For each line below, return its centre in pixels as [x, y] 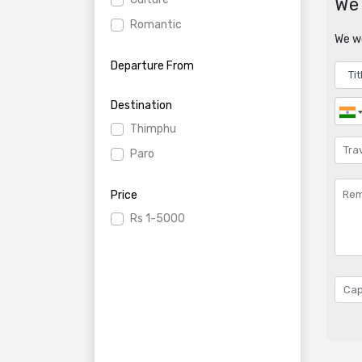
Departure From [152, 66]
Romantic [156, 25]
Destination [141, 105]
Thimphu [153, 129]
